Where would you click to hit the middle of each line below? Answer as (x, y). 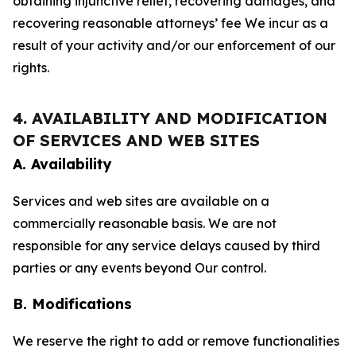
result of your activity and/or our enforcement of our (174, 45)
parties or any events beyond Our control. (139, 268)
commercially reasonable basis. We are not (145, 223)
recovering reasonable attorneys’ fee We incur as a (170, 23)
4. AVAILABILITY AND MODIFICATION (170, 118)
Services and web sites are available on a (141, 201)
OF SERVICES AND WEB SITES (136, 140)
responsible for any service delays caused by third (166, 246)
